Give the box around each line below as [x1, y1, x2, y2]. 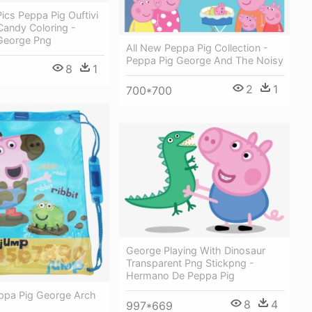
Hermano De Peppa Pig [126, 269, 235, 281]
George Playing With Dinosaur [126, 244, 265, 256]
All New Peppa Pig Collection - [126, 41, 268, 54]
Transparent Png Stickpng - [126, 256, 254, 269]
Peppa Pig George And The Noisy [126, 54, 283, 66]
